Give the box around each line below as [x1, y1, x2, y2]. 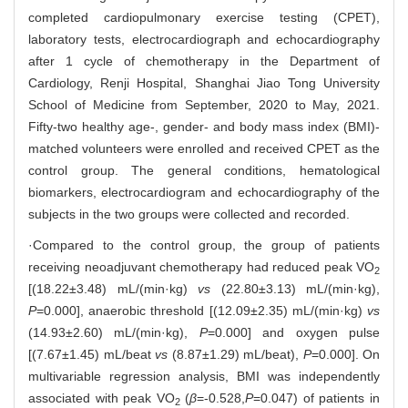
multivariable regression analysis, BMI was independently [28, 369, 380, 384]
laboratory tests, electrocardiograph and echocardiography [28, 32, 380, 47]
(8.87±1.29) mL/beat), [168, 347, 303, 362]
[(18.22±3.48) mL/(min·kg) [28, 281, 198, 297]
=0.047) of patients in [253, 391, 381, 406]
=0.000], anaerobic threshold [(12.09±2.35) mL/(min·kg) [36, 303, 367, 319]
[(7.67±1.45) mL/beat [28, 347, 155, 362]
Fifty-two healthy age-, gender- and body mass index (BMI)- [28, 119, 380, 135]
